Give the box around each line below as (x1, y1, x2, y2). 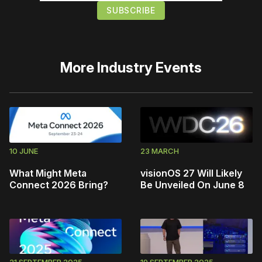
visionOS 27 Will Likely (140, 167, 242, 179)
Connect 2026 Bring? (9, 178, 108, 191)
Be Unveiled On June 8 (140, 178, 244, 191)
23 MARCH (140, 146, 179, 156)
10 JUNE (9, 146, 38, 156)
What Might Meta (9, 167, 87, 179)
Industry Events (97, 58, 202, 76)
